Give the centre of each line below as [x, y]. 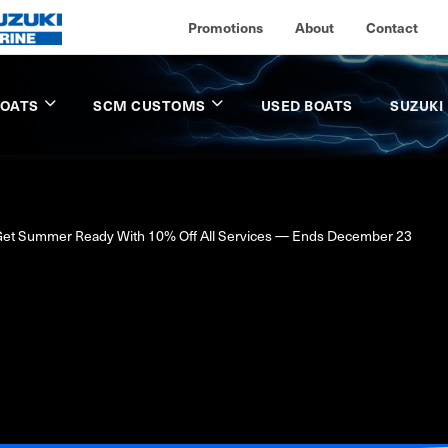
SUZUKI [417, 105]
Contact [392, 26]
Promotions [225, 26]
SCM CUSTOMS [149, 105]
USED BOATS [306, 105]
